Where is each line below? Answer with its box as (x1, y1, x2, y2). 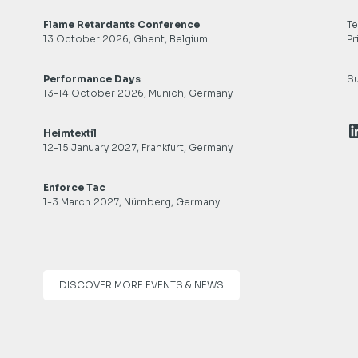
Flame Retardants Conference (42, 18, 200, 30)
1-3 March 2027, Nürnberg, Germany (42, 196, 220, 208)
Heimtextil (42, 127, 97, 139)
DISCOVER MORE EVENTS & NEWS (58, 279, 224, 291)
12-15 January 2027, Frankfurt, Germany (42, 141, 233, 153)
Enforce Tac (42, 181, 105, 193)
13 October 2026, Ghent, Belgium (42, 33, 208, 45)
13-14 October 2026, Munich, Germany (42, 87, 233, 99)
